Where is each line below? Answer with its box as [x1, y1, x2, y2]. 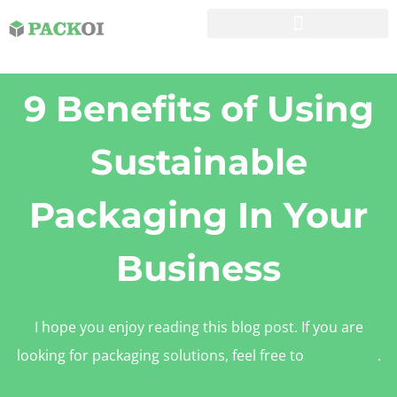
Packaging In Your [29, 193, 368, 237]
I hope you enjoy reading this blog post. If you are [34, 317, 363, 337]
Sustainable [90, 140, 307, 183]
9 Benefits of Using [23, 87, 374, 130]
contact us [307, 346, 378, 365]
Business [116, 246, 281, 290]
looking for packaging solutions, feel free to [16, 346, 307, 365]
